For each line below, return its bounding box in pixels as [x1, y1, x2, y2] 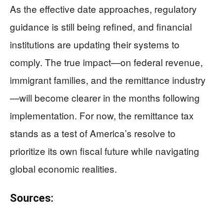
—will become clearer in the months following [10, 91, 200, 105]
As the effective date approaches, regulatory [10, 2, 197, 16]
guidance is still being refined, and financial [10, 20, 192, 34]
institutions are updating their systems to [10, 37, 180, 51]
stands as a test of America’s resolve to [10, 126, 176, 140]
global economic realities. [10, 162, 117, 176]
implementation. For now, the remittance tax [10, 109, 194, 122]
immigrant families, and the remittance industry [10, 73, 206, 87]
